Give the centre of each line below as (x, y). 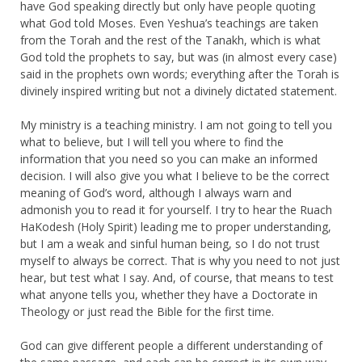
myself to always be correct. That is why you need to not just (180, 260)
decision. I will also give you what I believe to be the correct (175, 175)
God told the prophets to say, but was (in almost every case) (179, 57)
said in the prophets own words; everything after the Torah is (180, 74)
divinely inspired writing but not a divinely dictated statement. (179, 90)
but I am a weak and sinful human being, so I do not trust (170, 243)
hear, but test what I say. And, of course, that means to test (177, 277)
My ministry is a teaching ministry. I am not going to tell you (176, 124)
